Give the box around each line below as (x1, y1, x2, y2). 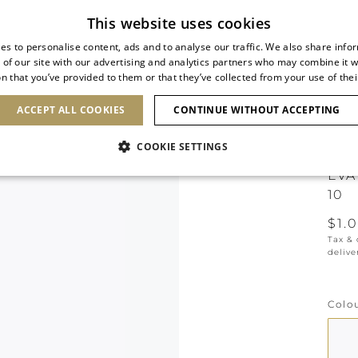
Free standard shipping (117, 5, 249, 19)
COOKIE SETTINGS (137, 140, 229, 153)
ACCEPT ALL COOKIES (17, 103, 125, 117)
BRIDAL (288, 97, 337, 111)
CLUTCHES (104, 97, 171, 111)
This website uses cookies (86, 14, 272, 33)
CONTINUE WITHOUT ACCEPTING (173, 103, 340, 117)
